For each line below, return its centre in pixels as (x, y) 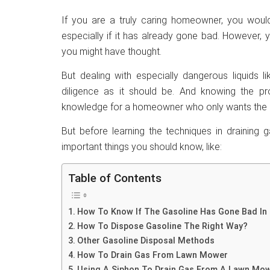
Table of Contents (115, 178)
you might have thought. (111, 52)
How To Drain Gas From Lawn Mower (152, 256)
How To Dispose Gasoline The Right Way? (162, 227)
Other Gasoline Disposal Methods (146, 241)
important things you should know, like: (142, 147)
